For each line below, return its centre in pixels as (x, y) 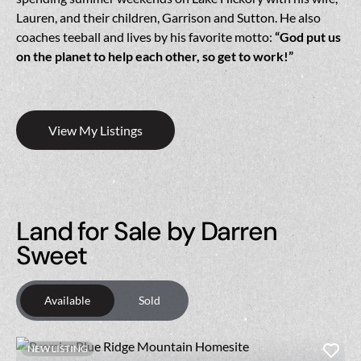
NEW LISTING (58, 349)
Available (67, 301)
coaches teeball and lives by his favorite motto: (145, 37)
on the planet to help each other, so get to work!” (155, 56)
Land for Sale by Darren (147, 232)
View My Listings (95, 131)
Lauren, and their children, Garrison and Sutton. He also (168, 18)
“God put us (308, 37)
